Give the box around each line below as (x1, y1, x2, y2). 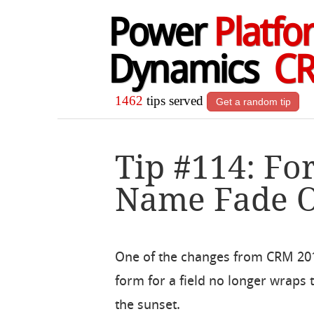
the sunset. (115, 298, 181, 313)
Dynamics (107, 54, 273, 93)
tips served (143, 93, 207, 109)
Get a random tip (215, 96, 291, 108)
